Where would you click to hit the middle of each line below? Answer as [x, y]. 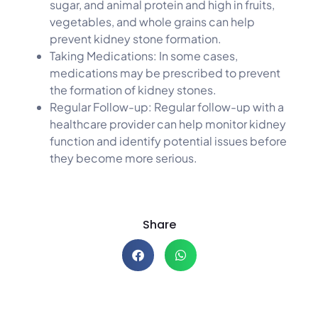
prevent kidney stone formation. [136, 39]
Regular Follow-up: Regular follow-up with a [167, 107]
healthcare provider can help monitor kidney [168, 124]
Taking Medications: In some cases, [144, 56]
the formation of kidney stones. [133, 90]
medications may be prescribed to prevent [165, 73]
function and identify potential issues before [168, 141]
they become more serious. [124, 158]
